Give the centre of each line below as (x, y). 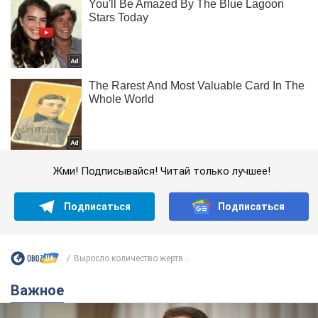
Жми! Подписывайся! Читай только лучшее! (161, 171)
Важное (42, 291)
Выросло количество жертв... (132, 258)
